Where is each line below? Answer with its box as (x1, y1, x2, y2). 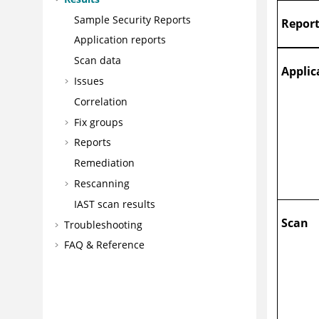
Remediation (73, 156, 135, 170)
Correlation (73, 94, 127, 108)
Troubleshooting (63, 217, 142, 231)
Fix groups (73, 115, 123, 129)
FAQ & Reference (63, 238, 145, 252)
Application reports (73, 33, 166, 47)
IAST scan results (73, 197, 155, 211)
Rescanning (73, 176, 130, 190)
